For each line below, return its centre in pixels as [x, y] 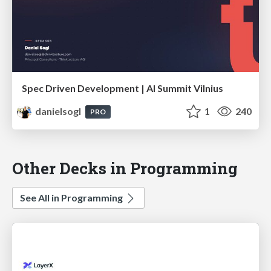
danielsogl [58, 111]
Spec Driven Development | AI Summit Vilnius [122, 88]
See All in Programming [72, 198]
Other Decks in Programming [125, 168]
